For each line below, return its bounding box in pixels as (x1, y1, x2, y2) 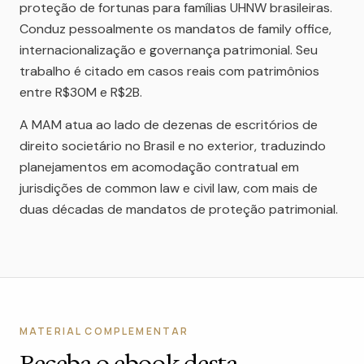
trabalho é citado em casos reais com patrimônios (19, 63, 319, 80)
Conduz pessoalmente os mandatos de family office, (19, 20, 331, 37)
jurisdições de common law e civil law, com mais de (19, 180, 318, 197)
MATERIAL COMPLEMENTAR (19, 324, 189, 338)
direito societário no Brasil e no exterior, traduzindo (19, 137, 326, 154)
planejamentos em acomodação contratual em (19, 158, 299, 175)
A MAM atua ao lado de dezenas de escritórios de (19, 116, 318, 133)
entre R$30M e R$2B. (19, 84, 142, 101)
